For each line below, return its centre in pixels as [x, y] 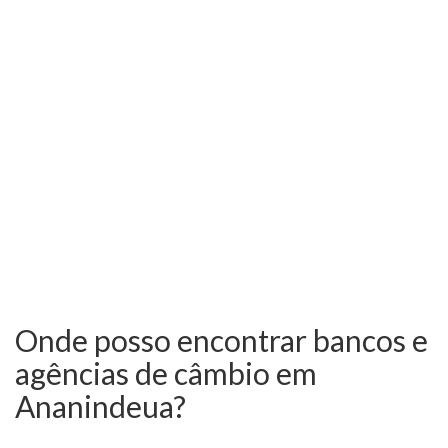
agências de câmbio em [166, 373]
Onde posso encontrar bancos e [221, 340]
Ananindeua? [100, 406]
